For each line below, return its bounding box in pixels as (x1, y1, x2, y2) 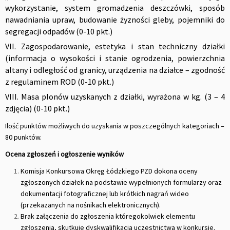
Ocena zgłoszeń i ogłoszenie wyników (5, 149, 124, 159)
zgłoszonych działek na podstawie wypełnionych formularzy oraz (21, 177, 222, 187)
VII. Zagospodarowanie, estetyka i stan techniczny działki (5, 41, 225, 51)
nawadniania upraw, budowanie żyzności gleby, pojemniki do (5, 14, 225, 25)
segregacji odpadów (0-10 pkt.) (5, 26, 112, 36)
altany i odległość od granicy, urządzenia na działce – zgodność (5, 64, 225, 75)
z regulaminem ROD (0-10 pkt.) (5, 76, 114, 87)
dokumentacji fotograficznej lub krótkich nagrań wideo (21, 188, 189, 198)
